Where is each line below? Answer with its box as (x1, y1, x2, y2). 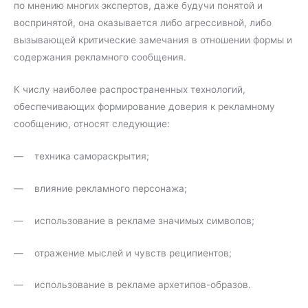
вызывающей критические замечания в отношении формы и (14, 34, 292, 46)
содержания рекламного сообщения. (14, 52, 186, 63)
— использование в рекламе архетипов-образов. (14, 279, 251, 291)
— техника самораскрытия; (14, 150, 149, 162)
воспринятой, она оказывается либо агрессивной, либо (14, 17, 272, 29)
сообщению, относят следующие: (14, 118, 170, 130)
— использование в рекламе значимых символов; (14, 214, 254, 226)
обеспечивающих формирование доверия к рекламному (14, 101, 275, 113)
